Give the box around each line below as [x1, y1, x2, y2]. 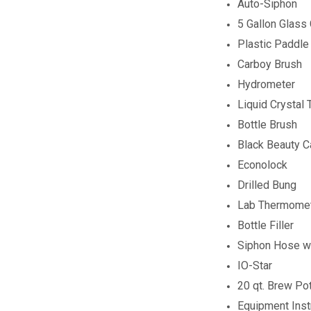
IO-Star [237, 258, 273, 272]
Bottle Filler [237, 218, 294, 232]
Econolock [237, 158, 288, 171]
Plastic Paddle [237, 37, 310, 51]
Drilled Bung [237, 178, 297, 192]
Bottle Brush [237, 117, 298, 131]
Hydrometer [237, 77, 296, 91]
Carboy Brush [237, 57, 303, 71]
